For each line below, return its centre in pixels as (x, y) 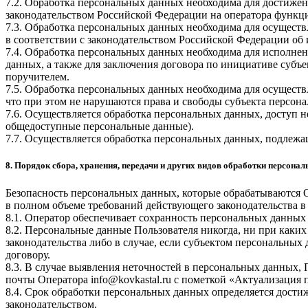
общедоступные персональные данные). (100, 126)
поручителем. (37, 77)
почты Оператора (48, 279)
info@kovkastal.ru (131, 279)
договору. (28, 254)
